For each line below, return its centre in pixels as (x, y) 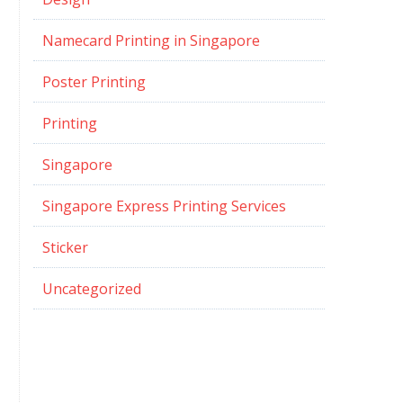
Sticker (65, 247)
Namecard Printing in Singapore (151, 40)
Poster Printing (94, 82)
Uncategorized (91, 289)
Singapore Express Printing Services (164, 206)
